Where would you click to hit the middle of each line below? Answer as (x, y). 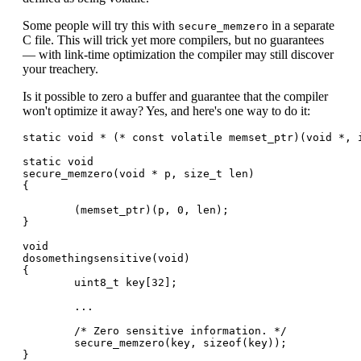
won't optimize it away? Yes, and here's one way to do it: (166, 110)
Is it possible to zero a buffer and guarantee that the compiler (175, 96)
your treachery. (60, 68)
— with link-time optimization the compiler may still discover (178, 54)
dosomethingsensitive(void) (106, 258)
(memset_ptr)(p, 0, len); (126, 210)
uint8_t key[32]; (100, 282)
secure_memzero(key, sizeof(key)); (155, 342)
